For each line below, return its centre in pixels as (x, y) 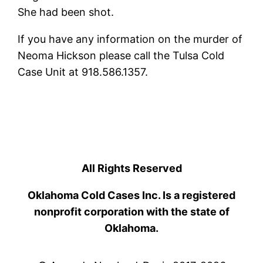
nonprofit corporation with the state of (131, 212)
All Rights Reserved (131, 168)
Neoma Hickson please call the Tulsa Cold (121, 56)
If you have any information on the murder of (130, 39)
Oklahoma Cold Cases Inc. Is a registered (131, 195)
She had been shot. (66, 12)
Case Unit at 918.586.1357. (83, 72)
